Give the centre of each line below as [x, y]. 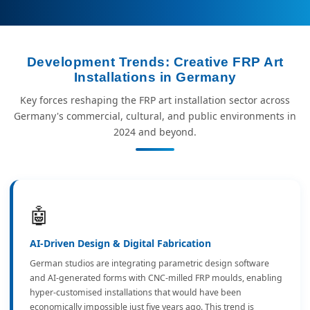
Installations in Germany [155, 77]
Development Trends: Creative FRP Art [155, 62]
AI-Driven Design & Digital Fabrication [120, 243]
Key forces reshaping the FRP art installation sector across [155, 100]
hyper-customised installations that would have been [136, 292]
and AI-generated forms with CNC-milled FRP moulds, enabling [156, 278]
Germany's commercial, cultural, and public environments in [155, 116]
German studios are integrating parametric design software [149, 263]
